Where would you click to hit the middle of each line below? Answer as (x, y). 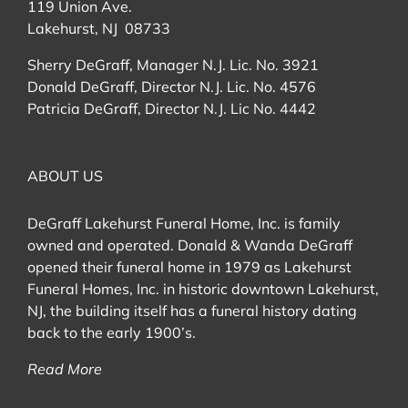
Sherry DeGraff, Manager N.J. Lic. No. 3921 (173, 64)
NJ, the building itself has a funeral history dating (192, 310)
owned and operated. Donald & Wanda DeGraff (190, 245)
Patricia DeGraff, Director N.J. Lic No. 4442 (172, 108)
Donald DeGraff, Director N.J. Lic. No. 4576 (172, 86)
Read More (65, 368)
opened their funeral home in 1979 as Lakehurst (189, 266)
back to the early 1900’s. (112, 332)
